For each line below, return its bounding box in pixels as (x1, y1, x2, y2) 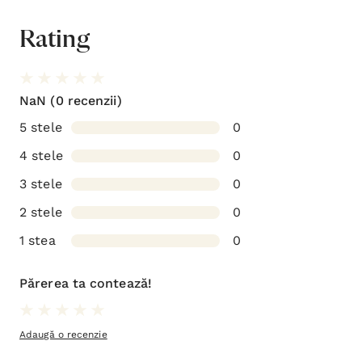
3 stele (19, 176, 62, 192)
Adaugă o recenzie (19, 329, 107, 340)
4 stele (19, 148, 63, 163)
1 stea (19, 233, 56, 248)
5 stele (19, 120, 62, 135)
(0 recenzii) (46, 93, 122, 108)
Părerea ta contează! (19, 276, 152, 291)
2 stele (19, 204, 62, 220)
